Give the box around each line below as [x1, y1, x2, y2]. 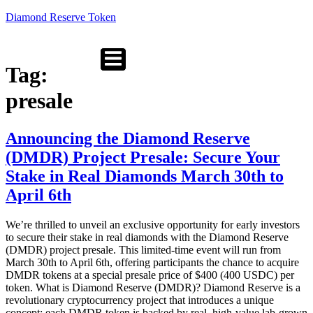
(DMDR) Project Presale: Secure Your [6, 147, 280, 166]
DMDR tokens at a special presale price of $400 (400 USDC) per [6, 268, 294, 281]
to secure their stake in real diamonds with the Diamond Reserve [6, 231, 289, 243]
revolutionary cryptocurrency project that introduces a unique [6, 293, 274, 306]
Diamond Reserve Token [6, 11, 116, 23]
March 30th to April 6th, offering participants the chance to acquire [6, 256, 299, 268]
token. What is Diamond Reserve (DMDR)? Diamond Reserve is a [6, 281, 300, 293]
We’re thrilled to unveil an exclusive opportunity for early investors [6, 218, 300, 231]
